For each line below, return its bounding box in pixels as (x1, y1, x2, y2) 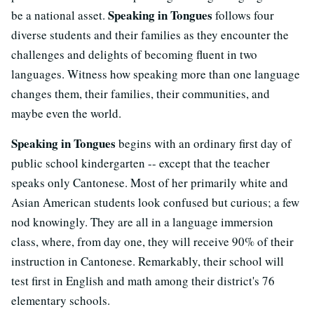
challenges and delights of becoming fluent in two (11, 46, 257, 62)
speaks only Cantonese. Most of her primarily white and (11, 175, 288, 191)
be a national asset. (11, 7, 108, 23)
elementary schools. (11, 292, 110, 308)
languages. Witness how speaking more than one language (11, 66, 300, 82)
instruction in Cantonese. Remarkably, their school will (11, 253, 284, 269)
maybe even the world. (11, 105, 121, 121)
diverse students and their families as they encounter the (11, 27, 289, 43)
